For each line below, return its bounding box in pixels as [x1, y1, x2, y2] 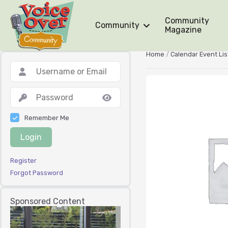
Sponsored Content [10, 196, 85, 206]
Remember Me [24, 113, 69, 122]
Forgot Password [10, 169, 63, 177]
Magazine [165, 25, 202, 35]
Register [10, 157, 37, 164]
